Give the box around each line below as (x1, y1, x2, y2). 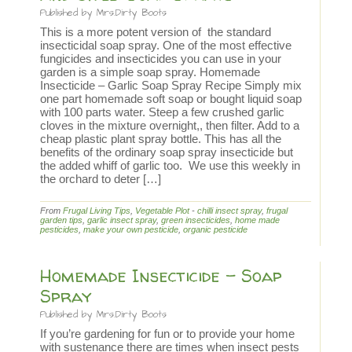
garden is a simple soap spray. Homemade (40, 65, 260, 79)
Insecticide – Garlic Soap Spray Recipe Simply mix (40, 79, 302, 92)
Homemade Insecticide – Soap (40, 264, 282, 288)
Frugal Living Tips (63, 206, 130, 215)
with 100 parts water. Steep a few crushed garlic (40, 105, 284, 119)
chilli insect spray (197, 206, 262, 215)
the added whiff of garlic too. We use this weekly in (40, 159, 300, 172)
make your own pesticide (83, 225, 178, 234)
